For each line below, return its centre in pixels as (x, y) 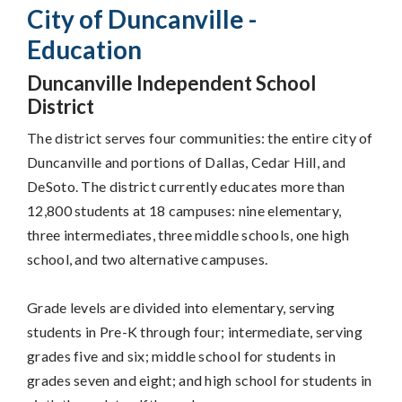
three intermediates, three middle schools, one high (188, 235)
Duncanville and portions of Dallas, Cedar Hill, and (187, 162)
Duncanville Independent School (171, 83)
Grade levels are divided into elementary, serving (181, 307)
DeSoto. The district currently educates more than (186, 186)
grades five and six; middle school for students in (181, 356)
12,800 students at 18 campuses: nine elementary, (184, 210)
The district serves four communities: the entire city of (200, 138)
